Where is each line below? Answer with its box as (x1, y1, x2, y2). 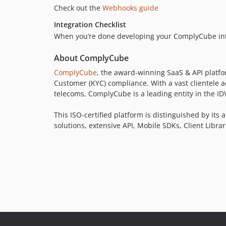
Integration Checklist (54, 20, 126, 30)
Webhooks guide (102, 3, 158, 13)
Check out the (54, 3, 102, 13)
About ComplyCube (54, 52, 129, 64)
